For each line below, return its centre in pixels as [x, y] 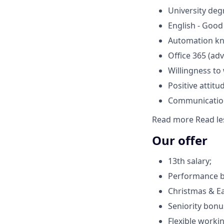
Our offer [180, 140]
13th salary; [190, 161]
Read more [174, 119]
